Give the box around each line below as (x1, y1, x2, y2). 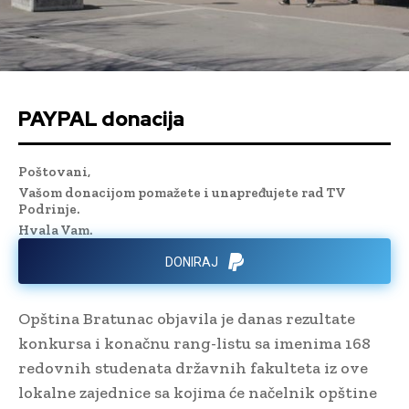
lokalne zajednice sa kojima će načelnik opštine (18, 382, 377, 403)
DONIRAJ (165, 255, 218, 270)
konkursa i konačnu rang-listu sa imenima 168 (18, 332, 371, 353)
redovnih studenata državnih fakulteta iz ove (18, 357, 368, 378)
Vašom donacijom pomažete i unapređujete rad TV (18, 184, 346, 201)
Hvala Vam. (18, 221, 92, 238)
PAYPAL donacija (18, 105, 184, 132)
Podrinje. (18, 200, 79, 217)
